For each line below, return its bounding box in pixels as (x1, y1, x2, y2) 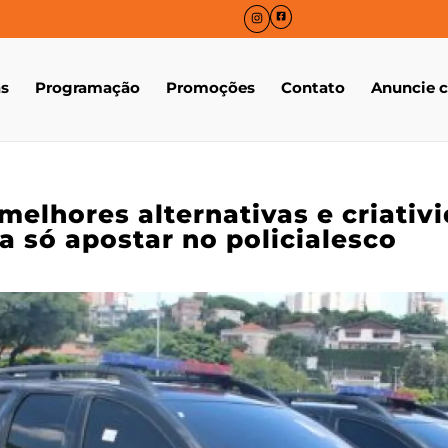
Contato (281, 78, 345, 98)
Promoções (166, 78, 255, 98)
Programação (35, 78, 140, 98)
